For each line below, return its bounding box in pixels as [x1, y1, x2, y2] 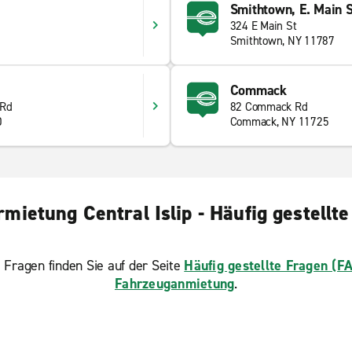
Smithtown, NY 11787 [229, 33, 335, 49]
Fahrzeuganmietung [115, 274, 235, 293]
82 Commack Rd [229, 99, 308, 115]
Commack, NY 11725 [229, 114, 329, 130]
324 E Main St [229, 18, 297, 34]
